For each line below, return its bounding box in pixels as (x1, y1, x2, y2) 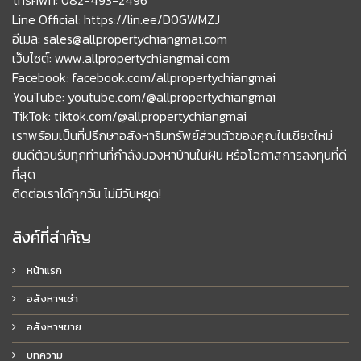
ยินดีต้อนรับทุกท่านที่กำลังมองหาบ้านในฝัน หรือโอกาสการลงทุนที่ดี (12, 144, 346, 164)
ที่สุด (12, 164, 35, 184)
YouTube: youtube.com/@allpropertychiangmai (12, 86, 276, 106)
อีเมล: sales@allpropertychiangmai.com (12, 28, 227, 48)
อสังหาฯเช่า (24, 290, 78, 306)
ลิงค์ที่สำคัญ (12, 224, 91, 249)
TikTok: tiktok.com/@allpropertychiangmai (12, 106, 247, 126)
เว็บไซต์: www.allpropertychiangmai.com (12, 48, 230, 68)
